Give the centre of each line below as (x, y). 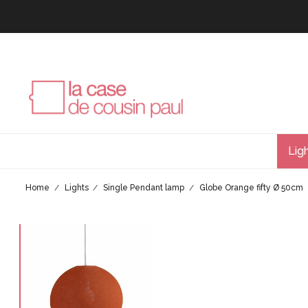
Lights (76, 188)
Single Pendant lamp (144, 188)
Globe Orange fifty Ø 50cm (251, 188)
